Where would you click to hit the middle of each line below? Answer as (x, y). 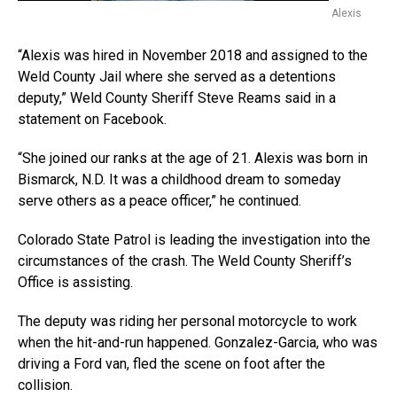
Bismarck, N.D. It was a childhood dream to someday (179, 180)
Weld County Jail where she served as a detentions (177, 77)
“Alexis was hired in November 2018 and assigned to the (193, 56)
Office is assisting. (75, 283)
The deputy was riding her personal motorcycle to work (187, 322)
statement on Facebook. (92, 120)
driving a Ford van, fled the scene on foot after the (171, 364)
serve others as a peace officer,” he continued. (160, 201)
